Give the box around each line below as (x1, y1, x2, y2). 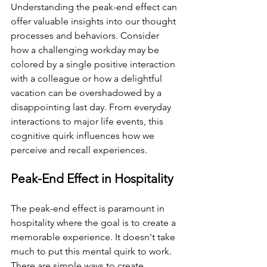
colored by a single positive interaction (11, 58, 178, 70)
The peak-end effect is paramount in (11, 202, 167, 214)
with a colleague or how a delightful (11, 72, 164, 84)
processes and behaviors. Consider (11, 29, 162, 41)
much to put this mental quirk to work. (11, 245, 174, 257)
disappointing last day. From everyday (11, 101, 173, 113)
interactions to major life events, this (11, 115, 166, 127)
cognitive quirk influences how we (11, 129, 157, 141)
